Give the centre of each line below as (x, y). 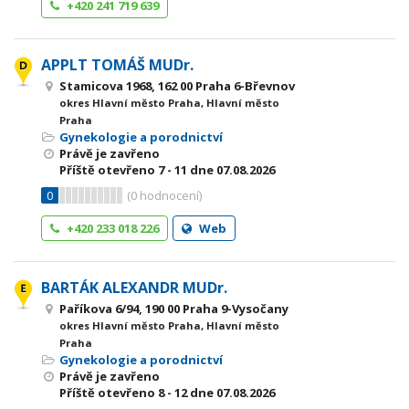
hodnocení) (169, 195)
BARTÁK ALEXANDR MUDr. (134, 288)
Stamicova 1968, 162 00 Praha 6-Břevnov (177, 86)
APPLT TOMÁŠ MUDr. (117, 65)
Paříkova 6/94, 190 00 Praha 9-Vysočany (174, 309)
